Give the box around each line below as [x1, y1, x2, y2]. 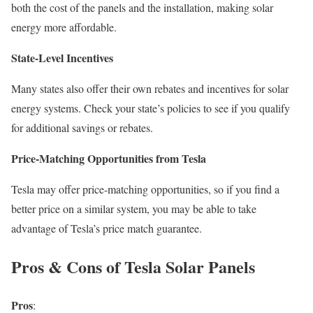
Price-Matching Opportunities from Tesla [11, 150, 206, 167]
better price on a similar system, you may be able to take [11, 201, 256, 217]
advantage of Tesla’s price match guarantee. [11, 221, 202, 236]
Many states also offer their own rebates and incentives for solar [11, 81, 289, 96]
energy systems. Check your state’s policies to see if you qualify [11, 101, 290, 116]
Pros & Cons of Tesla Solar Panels [11, 254, 255, 279]
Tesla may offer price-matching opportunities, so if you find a [11, 182, 279, 197]
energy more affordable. [11, 20, 117, 35]
